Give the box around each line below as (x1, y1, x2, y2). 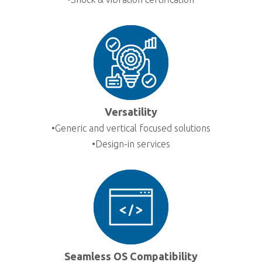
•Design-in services (91, 138, 170, 149)
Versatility (104, 105, 157, 118)
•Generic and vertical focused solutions (51, 122, 211, 133)
